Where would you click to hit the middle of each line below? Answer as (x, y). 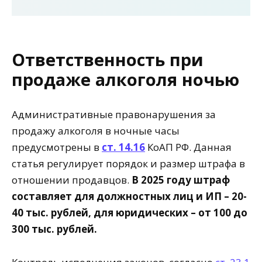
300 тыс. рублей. (54, 229)
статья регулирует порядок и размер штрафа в (128, 163)
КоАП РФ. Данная (188, 147)
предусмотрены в (57, 147)
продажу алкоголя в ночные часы (96, 130)
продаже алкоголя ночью (125, 79)
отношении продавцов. (72, 180)
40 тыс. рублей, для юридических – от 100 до (130, 212)
